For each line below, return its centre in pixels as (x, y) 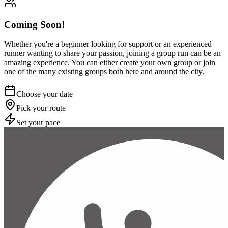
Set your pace (38, 123)
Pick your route (41, 108)
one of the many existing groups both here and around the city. (104, 72)
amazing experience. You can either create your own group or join (110, 63)
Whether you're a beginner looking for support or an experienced (108, 44)
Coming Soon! (34, 24)
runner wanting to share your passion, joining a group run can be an (112, 53)
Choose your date (45, 94)
